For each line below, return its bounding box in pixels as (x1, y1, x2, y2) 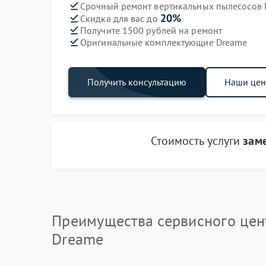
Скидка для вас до (80, 12, 160, 24)
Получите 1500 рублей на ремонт (80, 24, 222, 36)
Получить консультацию (87, 76, 186, 88)
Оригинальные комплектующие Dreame (80, 36, 248, 48)
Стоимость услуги (150, 133, 243, 148)
